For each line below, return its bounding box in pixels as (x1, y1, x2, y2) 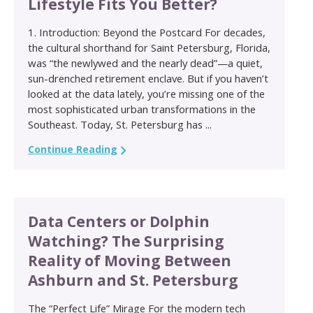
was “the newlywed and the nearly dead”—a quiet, (28, 56, 263, 71)
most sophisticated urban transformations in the (28, 102, 256, 117)
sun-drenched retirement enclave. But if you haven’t (28, 71, 268, 86)
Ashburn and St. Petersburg (28, 270, 238, 291)
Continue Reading (28, 143, 117, 156)
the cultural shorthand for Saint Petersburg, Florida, (28, 41, 270, 55)
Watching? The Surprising (28, 231, 224, 252)
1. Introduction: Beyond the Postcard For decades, (28, 25, 265, 40)
